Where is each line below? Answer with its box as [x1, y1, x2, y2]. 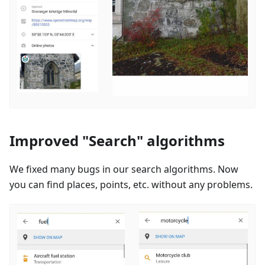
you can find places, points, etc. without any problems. [9, 177, 253, 191]
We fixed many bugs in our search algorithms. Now [9, 162, 238, 176]
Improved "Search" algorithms [9, 130, 225, 150]
